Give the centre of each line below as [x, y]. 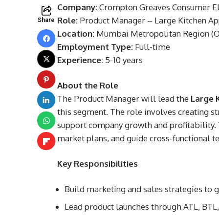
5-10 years [123, 60]
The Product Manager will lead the [124, 99]
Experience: [80, 60]
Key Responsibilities [98, 164]
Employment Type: [95, 47]
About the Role [88, 85]
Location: [76, 33]
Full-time [152, 47]
